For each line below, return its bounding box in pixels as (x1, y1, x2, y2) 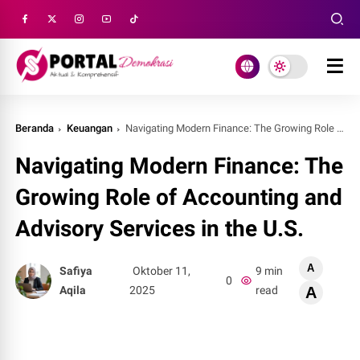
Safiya (59, 264, 93, 277)
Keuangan (67, 122, 113, 134)
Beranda (15, 122, 55, 134)
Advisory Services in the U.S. (15, 215, 305, 242)
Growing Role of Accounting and (15, 184, 343, 211)
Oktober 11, (133, 264, 191, 277)
